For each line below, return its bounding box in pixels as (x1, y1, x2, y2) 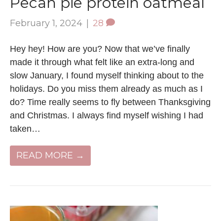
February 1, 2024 (10, 17, 82, 29)
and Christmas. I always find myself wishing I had (10, 110, 203, 120)
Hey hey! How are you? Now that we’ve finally (10, 43, 190, 54)
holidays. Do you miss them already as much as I (10, 83, 203, 94)
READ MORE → (16, 149, 84, 161)
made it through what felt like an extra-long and (10, 57, 194, 67)
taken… (10, 123, 40, 134)
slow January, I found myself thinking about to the (10, 70, 204, 80)
